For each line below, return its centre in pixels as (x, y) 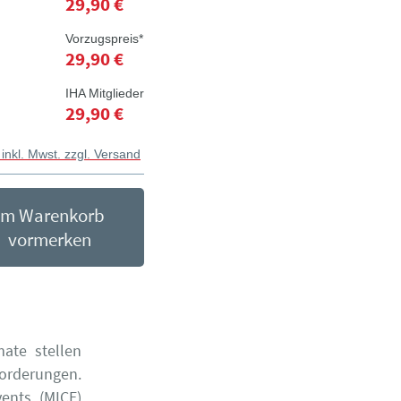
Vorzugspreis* (104, 38)
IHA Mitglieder (104, 93)
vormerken (50, 239)
